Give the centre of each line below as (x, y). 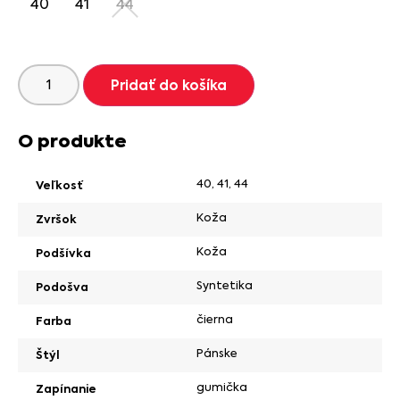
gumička (222, 387)
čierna (215, 319)
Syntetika (225, 285)
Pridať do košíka (169, 85)
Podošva (62, 287)
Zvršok (56, 219)
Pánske (217, 353)
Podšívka (63, 253)
